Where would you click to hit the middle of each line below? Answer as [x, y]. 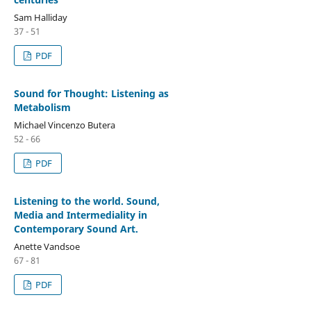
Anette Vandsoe [47, 246]
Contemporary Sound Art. [76, 228]
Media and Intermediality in [80, 215]
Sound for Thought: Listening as [91, 93]
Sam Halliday [40, 17]
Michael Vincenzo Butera [64, 125]
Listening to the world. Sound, [86, 201]
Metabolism [42, 107]
